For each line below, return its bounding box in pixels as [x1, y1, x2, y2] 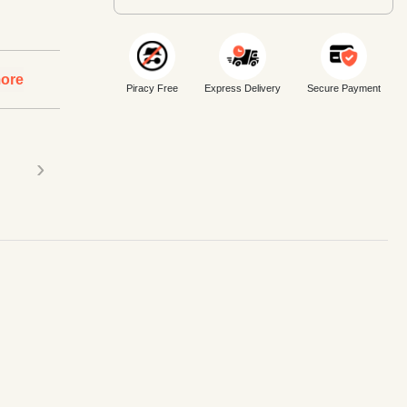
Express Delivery [203, 83, 281, 94]
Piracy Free [126, 83, 179, 94]
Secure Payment [306, 83, 381, 94]
